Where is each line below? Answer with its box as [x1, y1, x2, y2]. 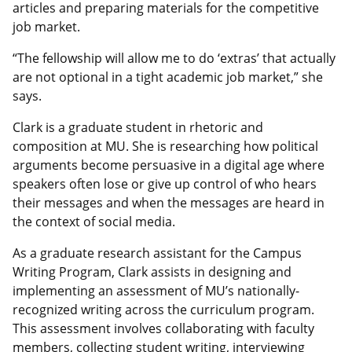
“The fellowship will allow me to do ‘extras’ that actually [13, 49, 335, 68]
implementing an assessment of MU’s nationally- [13, 282, 299, 300]
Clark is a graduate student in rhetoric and [13, 119, 263, 137]
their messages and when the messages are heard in [13, 194, 324, 212]
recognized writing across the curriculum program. [13, 301, 314, 319]
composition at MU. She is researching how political [13, 137, 318, 156]
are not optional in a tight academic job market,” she [13, 68, 323, 86]
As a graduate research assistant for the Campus [13, 244, 302, 262]
